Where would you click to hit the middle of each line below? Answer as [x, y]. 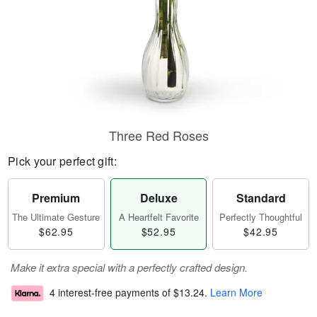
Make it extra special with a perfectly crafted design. [129, 267]
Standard [261, 198]
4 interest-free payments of [111, 293]
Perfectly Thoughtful [261, 217]
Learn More [236, 293]
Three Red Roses [158, 135]
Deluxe [158, 198]
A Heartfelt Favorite [158, 217]
